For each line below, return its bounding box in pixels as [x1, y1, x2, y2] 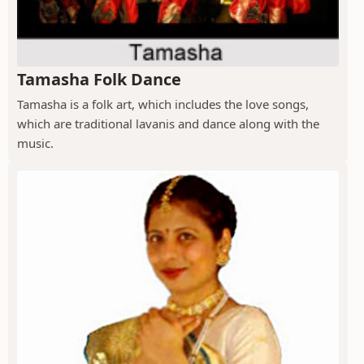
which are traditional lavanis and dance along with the [17, 115, 319, 132]
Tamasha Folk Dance [17, 68, 181, 91]
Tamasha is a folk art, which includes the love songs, [17, 96, 309, 113]
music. [17, 135, 54, 152]
